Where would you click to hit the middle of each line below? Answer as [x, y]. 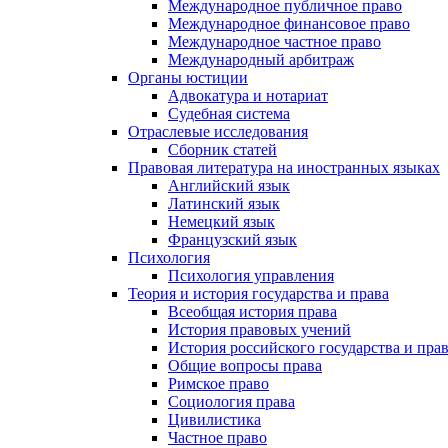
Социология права [231, 401]
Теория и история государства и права [258, 293]
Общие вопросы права [245, 365]
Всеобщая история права [252, 311]
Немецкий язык [221, 221]
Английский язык [229, 185]
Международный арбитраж [261, 59]
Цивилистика [214, 419]
